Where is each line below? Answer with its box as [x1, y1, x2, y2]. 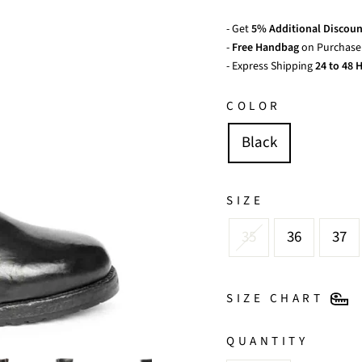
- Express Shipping [226, 58, 313, 74]
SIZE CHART [226, 289, 324, 307]
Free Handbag [232, 40, 299, 56]
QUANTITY [226, 332, 309, 350]
